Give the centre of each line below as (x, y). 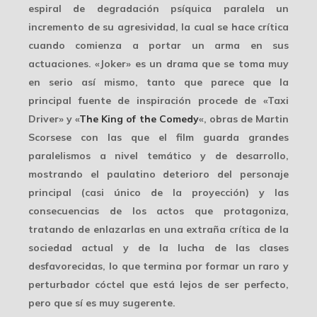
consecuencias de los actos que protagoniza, (158, 211)
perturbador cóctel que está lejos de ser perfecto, (158, 285)
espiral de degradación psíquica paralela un (158, 9)
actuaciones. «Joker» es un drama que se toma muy (158, 64)
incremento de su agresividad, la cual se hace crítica (158, 27)
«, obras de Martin (244, 119)
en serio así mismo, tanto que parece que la (158, 82)
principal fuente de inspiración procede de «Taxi (158, 101)
